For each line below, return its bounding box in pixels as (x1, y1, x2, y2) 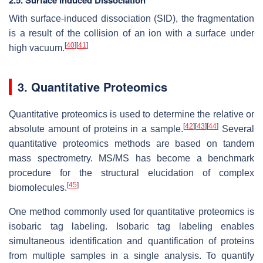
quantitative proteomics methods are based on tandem (9, 139, 254, 149)
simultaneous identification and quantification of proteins (9, 236, 254, 247)
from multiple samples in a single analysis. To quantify (9, 251, 254, 261)
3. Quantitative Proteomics (18, 78, 167, 96)
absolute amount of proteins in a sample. (9, 124, 184, 134)
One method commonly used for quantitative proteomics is (9, 207, 254, 217)
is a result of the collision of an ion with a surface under (9, 28, 254, 39)
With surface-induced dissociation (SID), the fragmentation (9, 14, 254, 24)
